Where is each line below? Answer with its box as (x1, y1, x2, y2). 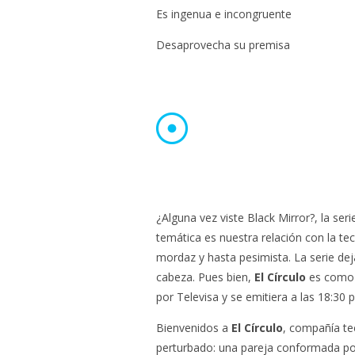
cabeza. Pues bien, (156, 269, 254, 284)
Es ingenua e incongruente (156, 6, 292, 21)
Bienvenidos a (156, 320, 231, 335)
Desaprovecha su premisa (156, 37, 290, 52)
